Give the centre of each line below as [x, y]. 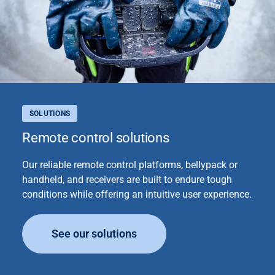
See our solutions [94, 233]
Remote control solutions [96, 137]
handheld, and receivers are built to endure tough [127, 179]
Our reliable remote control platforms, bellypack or [130, 165]
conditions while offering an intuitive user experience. [137, 194]
